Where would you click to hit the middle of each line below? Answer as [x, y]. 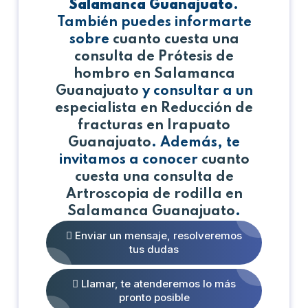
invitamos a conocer [130, 160]
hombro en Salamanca [154, 74]
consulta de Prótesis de [154, 57]
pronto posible [154, 297]
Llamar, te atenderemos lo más [157, 283]
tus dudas [154, 249]
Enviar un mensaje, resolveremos [157, 235]
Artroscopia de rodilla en [154, 194]
